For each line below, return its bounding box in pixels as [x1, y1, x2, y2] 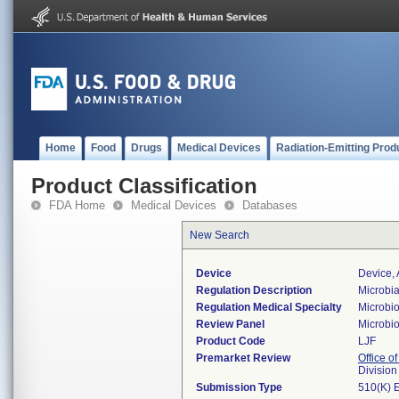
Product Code [196, 335, 265, 347]
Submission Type [196, 381, 282, 394]
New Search [190, 229, 249, 241]
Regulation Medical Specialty [196, 301, 342, 313]
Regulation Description [196, 284, 312, 297]
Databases [242, 199, 297, 212]
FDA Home [49, 199, 105, 212]
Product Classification [31, 174, 257, 198]
